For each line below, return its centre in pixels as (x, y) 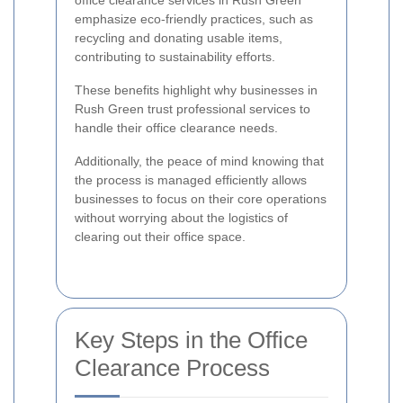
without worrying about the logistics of (181, 218)
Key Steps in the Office (191, 340)
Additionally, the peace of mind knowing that (199, 161)
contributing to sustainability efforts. (175, 57)
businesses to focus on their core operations (201, 199)
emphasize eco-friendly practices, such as (194, 19)
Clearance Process (172, 368)
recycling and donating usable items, (179, 38)
